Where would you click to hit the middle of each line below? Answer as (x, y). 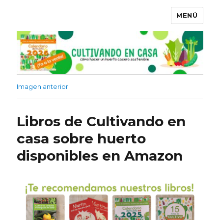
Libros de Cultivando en (101, 122)
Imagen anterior (43, 87)
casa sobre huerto (82, 139)
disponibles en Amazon (100, 156)
